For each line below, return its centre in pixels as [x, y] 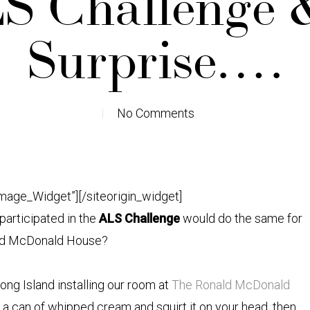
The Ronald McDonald [231, 285]
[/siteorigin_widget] [130, 196]
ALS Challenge [139, 218]
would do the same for [241, 218]
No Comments [155, 113]
